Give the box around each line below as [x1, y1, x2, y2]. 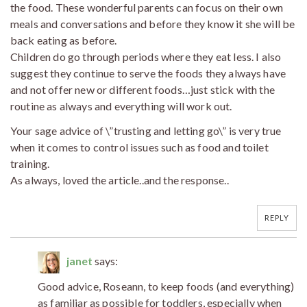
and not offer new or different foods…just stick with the [10, 82, 275, 96]
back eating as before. [10, 33, 117, 47]
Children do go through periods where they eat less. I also [10, 49, 282, 63]
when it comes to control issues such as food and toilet [10, 140, 269, 153]
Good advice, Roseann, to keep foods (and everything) [38, 279, 295, 293]
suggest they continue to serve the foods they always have [10, 66, 286, 79]
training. [10, 156, 50, 170]
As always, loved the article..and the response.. [10, 173, 229, 186]
